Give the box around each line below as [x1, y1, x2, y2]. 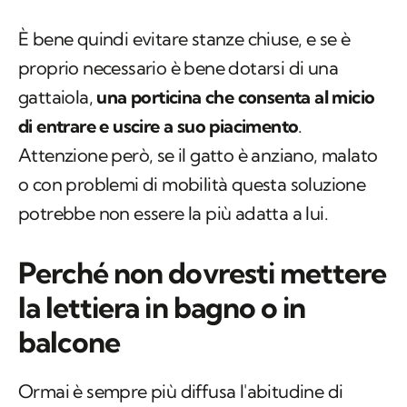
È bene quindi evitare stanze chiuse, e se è [18, 27, 351, 51]
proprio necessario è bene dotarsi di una [18, 56, 338, 80]
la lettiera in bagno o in [18, 289, 306, 326]
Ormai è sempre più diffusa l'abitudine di [18, 380, 343, 403]
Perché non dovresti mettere [18, 254, 387, 292]
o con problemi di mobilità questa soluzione [18, 173, 366, 196]
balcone [18, 323, 121, 361]
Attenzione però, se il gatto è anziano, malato [18, 144, 378, 167]
